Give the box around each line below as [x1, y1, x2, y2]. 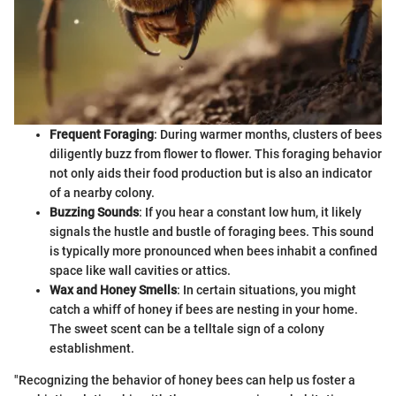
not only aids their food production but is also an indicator [49, 166, 372, 181]
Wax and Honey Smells [49, 283, 177, 298]
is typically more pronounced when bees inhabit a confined [49, 244, 377, 259]
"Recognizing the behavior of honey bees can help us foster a [14, 373, 355, 388]
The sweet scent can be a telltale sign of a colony [49, 322, 324, 337]
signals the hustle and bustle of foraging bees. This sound [49, 225, 374, 240]
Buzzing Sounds [49, 205, 139, 220]
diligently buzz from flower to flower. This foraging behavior [49, 147, 382, 162]
